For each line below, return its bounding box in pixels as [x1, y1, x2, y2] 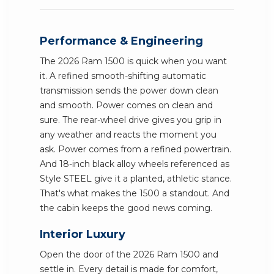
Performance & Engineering [40, 34, 203, 48]
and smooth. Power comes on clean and [40, 100, 213, 111]
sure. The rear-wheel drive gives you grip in [40, 114, 221, 125]
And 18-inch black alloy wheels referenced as [40, 158, 229, 169]
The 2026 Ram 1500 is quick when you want [40, 56, 227, 67]
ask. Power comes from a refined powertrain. [40, 144, 231, 155]
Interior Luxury [40, 228, 125, 241]
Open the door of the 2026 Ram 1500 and [40, 249, 218, 260]
